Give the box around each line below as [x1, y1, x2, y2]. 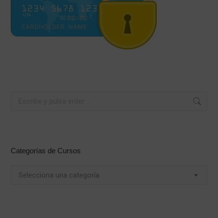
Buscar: [10, 91, 33, 99]
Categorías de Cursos [11, 146, 81, 155]
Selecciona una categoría [18, 170, 100, 180]
